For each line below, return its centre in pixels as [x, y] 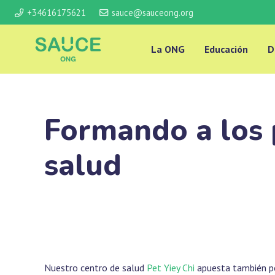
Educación [226, 49]
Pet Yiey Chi [171, 268]
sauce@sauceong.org [152, 12]
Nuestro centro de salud [95, 268]
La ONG [168, 49]
